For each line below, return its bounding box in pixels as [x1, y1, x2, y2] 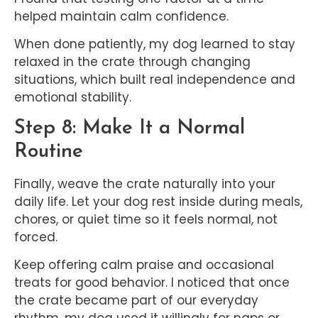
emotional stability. [14, 89, 131, 106]
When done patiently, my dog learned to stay [14, 35, 295, 53]
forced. [14, 228, 57, 246]
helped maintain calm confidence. [14, 8, 229, 26]
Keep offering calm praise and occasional [14, 256, 274, 274]
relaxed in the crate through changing [14, 53, 251, 71]
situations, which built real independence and [14, 71, 295, 89]
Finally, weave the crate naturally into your [14, 175, 275, 192]
